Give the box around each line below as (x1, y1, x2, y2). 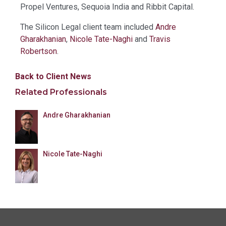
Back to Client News (15, 71, 91, 81)
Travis (149, 34, 171, 44)
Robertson (20, 46, 57, 56)
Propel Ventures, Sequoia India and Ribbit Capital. (20, 2, 194, 12)
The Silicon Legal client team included (20, 22, 155, 32)
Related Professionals (15, 87, 107, 97)
